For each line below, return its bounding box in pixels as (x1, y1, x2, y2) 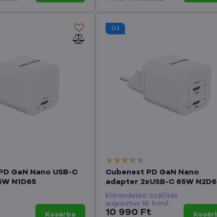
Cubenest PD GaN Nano (105, 169, 199, 177)
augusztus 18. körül (105, 200, 169, 207)
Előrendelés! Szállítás (105, 192, 178, 200)
